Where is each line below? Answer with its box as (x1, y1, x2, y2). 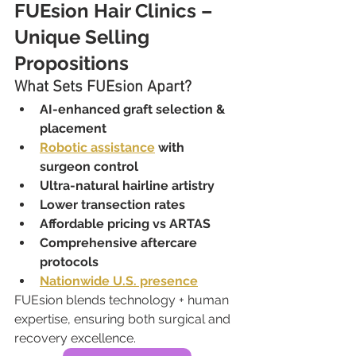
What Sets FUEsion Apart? (14, 77, 192, 97)
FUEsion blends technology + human (14, 292, 232, 308)
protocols (40, 253, 99, 269)
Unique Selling (14, 25, 154, 48)
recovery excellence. (14, 330, 136, 346)
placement (40, 120, 106, 136)
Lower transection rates (40, 196, 185, 212)
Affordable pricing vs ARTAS (40, 215, 211, 231)
